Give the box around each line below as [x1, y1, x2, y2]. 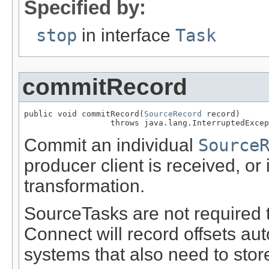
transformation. [24, 176, 145, 196]
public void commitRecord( [24, 109, 144, 119]
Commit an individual [24, 135, 198, 156]
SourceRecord [144, 109, 202, 119]
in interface [77, 25, 175, 46]
